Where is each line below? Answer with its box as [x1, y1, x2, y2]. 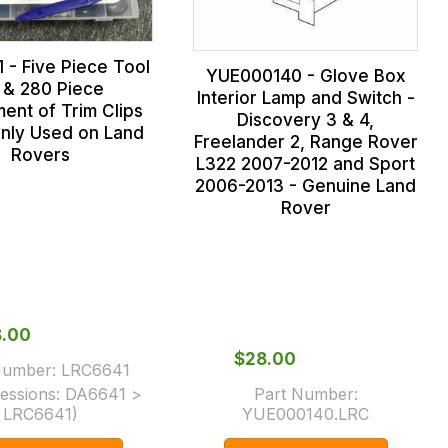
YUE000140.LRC [242, 403, 370, 424]
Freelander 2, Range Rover [193, 131, 418, 152]
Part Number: [253, 383, 358, 404]
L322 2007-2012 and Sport [196, 153, 416, 174]
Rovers [11, 145, 71, 166]
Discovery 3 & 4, [237, 109, 375, 130]
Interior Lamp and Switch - [196, 87, 415, 108]
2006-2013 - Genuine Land [195, 175, 417, 196]
